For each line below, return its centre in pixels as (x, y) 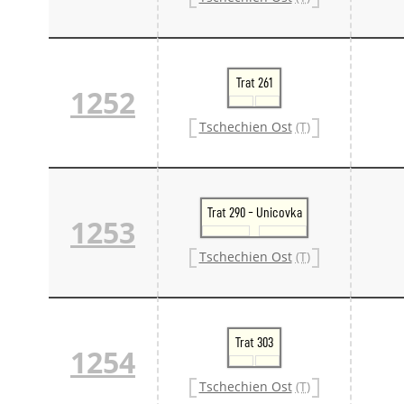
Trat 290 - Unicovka (254, 212)
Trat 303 (254, 342)
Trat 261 (254, 83)
